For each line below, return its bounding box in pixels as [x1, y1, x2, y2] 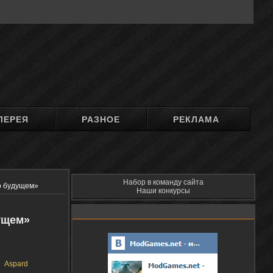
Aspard [4, 260, 28, 269]
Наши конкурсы [136, 186, 190, 195]
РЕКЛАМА [173, 115, 220, 124]
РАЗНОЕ [82, 115, 121, 124]
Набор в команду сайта [123, 178, 204, 186]
